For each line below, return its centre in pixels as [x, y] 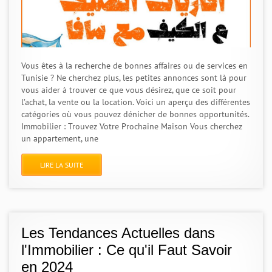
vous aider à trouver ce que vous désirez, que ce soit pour [129, 90]
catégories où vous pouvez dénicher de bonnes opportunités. [135, 114]
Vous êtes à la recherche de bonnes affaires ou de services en [134, 66]
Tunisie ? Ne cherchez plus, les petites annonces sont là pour [134, 78]
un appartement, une [60, 138]
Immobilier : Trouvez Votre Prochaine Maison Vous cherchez [132, 126]
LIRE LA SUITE [62, 165]
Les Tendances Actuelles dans [118, 233]
